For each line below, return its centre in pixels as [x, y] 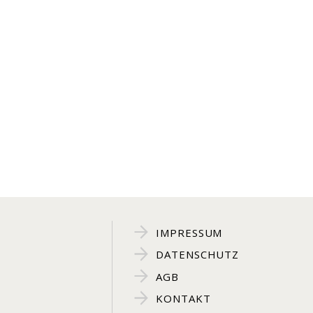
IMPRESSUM [187, 232]
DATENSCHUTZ [196, 254]
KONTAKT [181, 298]
